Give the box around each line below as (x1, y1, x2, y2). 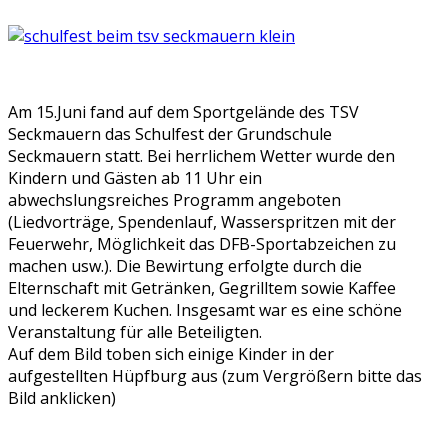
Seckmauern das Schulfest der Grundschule (8, 123, 332, 146)
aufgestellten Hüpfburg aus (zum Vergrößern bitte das (8, 365, 422, 388)
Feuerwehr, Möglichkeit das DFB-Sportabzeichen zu (8, 233, 396, 256)
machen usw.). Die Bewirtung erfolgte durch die (8, 255, 362, 278)
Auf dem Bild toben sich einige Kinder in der (8, 343, 334, 366)
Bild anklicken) (8, 387, 116, 410)
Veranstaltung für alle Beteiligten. (8, 321, 262, 344)
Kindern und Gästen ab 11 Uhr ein (8, 167, 262, 190)
